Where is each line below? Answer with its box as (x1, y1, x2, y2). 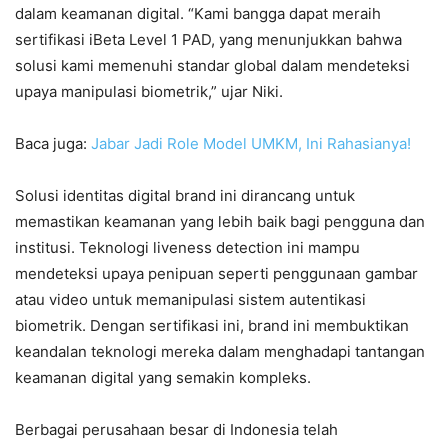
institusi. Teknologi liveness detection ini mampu (15, 237, 360, 257)
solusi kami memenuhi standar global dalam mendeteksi (15, 55, 410, 75)
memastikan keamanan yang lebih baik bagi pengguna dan (15, 211, 425, 231)
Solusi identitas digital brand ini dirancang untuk (15, 185, 355, 205)
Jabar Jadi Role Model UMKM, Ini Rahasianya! (91, 133, 411, 153)
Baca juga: (15, 133, 91, 153)
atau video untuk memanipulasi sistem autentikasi (15, 289, 366, 309)
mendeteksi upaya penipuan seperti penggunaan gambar (15, 263, 418, 283)
